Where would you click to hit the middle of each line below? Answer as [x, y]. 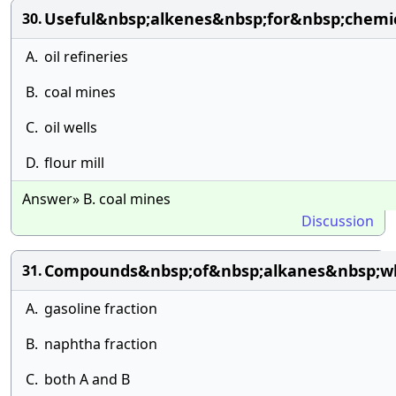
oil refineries [86, 57]
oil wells [71, 127]
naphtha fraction [101, 344]
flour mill [74, 163]
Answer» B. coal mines [96, 199]
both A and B [87, 379]
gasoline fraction [101, 308]
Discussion [338, 221]
